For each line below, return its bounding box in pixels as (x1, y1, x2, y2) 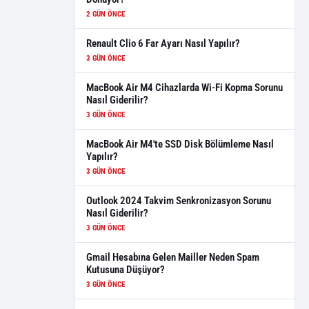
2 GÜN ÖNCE (86, 10, 125, 19)
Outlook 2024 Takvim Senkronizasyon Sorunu (86, 195, 271, 207)
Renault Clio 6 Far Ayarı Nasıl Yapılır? (86, 37, 240, 50)
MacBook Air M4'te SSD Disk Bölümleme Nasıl (86, 138, 274, 150)
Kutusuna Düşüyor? (86, 263, 165, 276)
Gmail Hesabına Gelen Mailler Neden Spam (86, 251, 259, 263)
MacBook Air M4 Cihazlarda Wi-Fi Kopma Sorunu (86, 81, 283, 94)
